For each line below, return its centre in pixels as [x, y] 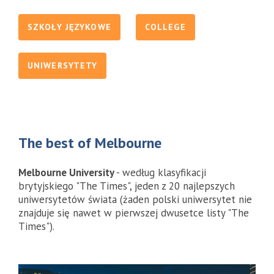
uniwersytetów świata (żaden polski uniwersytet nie [135, 199]
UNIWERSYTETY [63, 65]
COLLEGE [165, 27]
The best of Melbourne [90, 143]
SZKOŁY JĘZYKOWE [69, 27]
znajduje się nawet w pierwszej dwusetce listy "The [134, 213]
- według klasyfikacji [161, 172]
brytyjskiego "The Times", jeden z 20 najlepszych [127, 186]
